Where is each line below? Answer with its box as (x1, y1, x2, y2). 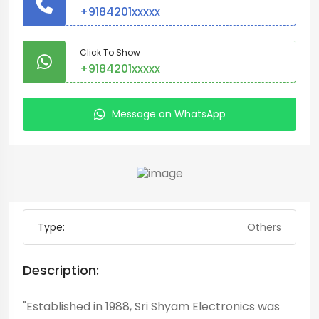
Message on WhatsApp (111, 106, 226, 121)
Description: (23, 261, 99, 280)
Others (247, 220, 281, 235)
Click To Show (80, 46, 140, 58)
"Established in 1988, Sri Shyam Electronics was (23, 298, 280, 315)
